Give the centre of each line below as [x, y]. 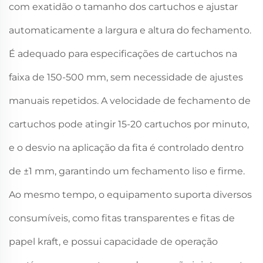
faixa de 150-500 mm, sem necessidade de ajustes [126, 77]
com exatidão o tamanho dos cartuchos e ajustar [123, 7]
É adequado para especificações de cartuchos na [123, 54]
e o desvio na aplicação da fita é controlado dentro [126, 148]
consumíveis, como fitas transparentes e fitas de [122, 218]
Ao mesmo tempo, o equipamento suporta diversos [130, 195]
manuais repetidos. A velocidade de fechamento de [130, 101]
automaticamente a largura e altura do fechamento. [130, 31]
